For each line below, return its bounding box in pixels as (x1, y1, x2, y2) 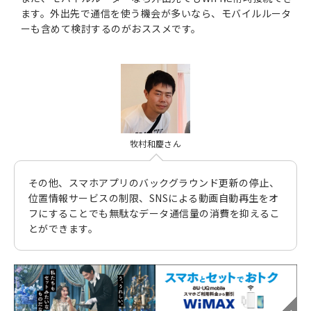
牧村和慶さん (129, 137, 182, 150)
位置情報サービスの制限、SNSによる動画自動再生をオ (28, 191, 279, 205)
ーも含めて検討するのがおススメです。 (21, 22, 201, 36)
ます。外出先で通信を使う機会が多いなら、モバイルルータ (21, 6, 292, 21)
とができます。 (28, 221, 99, 236)
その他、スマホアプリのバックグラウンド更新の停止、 (28, 176, 280, 190)
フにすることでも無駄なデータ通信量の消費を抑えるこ (28, 206, 280, 221)
